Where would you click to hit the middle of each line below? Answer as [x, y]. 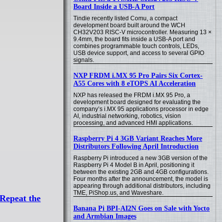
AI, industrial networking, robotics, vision [127, 116]
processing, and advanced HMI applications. [133, 123]
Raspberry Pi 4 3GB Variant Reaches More [138, 139]
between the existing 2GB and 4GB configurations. [141, 172]
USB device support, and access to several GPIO [139, 53]
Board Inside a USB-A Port [114, 7]
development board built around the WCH [129, 25]
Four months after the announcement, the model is [141, 179]
